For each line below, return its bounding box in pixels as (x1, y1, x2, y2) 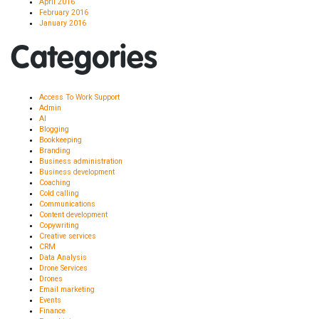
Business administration (39, 156, 122, 166)
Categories (11, 43, 157, 75)
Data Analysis (39, 252, 87, 262)
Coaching (39, 177, 70, 187)
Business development (39, 167, 115, 177)
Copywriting (39, 220, 79, 230)
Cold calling (39, 188, 79, 198)
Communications (39, 199, 95, 209)
